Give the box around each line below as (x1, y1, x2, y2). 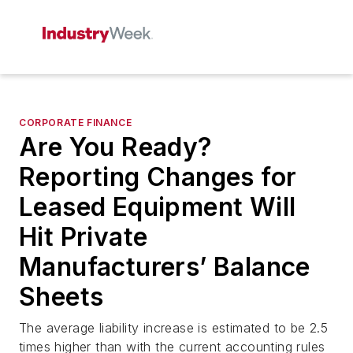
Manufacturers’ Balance (19, 251, 310, 282)
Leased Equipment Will (19, 191, 296, 222)
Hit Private (19, 221, 148, 252)
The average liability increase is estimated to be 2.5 (19, 320, 329, 336)
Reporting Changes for (19, 162, 297, 192)
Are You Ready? (19, 132, 213, 162)
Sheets (19, 281, 104, 312)
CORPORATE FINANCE (19, 117, 132, 128)
